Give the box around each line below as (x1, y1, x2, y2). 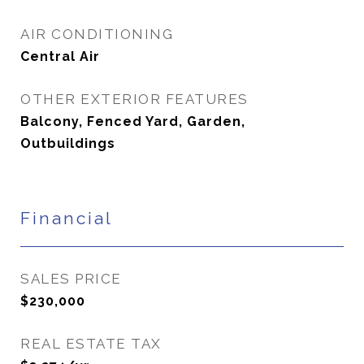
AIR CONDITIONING (20, 26, 173, 42)
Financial (20, 208, 113, 228)
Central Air (20, 49, 100, 64)
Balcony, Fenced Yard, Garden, (20, 114, 245, 129)
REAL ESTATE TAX (20, 336, 162, 352)
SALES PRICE (20, 271, 122, 287)
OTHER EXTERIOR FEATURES (20, 91, 249, 107)
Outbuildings (20, 136, 115, 151)
